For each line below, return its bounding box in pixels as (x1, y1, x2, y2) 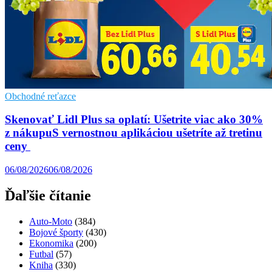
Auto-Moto (29, 216, 72, 226)
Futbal (29, 248, 53, 259)
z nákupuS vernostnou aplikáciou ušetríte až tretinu (5, 126, 262, 140)
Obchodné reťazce (5, 90, 76, 101)
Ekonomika (29, 237, 73, 248)
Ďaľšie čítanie (5, 188, 91, 203)
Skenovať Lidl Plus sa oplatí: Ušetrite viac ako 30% (5, 113, 263, 126)
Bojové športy (29, 226, 83, 237)
